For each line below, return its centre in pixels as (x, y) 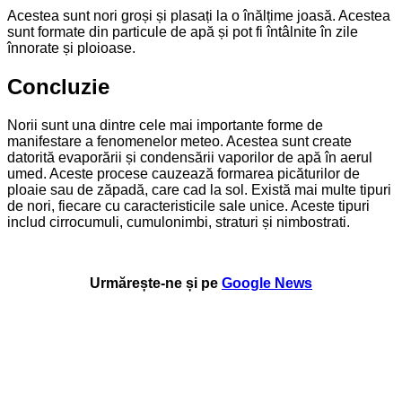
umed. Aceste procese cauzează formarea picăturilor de (184, 173)
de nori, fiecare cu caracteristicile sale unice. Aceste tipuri (188, 205)
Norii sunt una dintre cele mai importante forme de (165, 125)
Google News (267, 283)
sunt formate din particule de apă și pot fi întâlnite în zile (183, 32)
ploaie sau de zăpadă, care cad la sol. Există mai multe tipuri (199, 189)
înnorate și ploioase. (71, 48)
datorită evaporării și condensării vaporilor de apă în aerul (190, 157)
